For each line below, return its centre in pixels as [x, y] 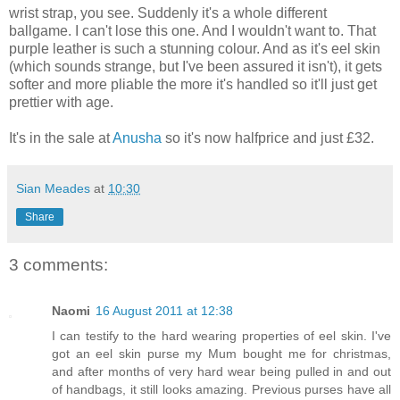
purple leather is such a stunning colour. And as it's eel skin [195, 48]
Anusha [137, 137]
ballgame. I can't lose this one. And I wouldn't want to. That [192, 30]
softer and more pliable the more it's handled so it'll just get [193, 84]
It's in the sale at [61, 137]
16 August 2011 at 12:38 [164, 311]
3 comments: [58, 264]
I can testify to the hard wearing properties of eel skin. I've [221, 336]
